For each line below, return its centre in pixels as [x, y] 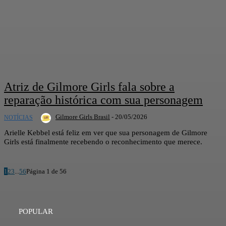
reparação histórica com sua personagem [103, 100]
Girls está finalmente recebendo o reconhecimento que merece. [103, 142]
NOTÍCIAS [18, 117]
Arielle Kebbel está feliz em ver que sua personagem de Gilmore [106, 132]
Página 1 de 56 [46, 171]
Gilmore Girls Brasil [83, 117]
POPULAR [36, 211]
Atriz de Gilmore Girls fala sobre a [89, 87]
